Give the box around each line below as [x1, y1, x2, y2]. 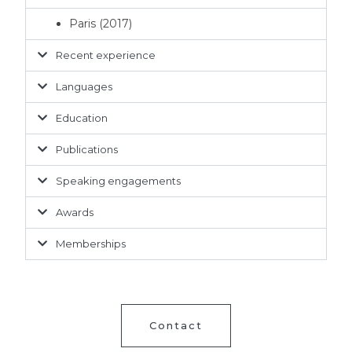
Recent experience [55, 49, 156, 62]
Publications [55, 143, 118, 156]
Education [55, 112, 108, 125]
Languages [55, 80, 112, 93]
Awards [55, 206, 93, 219]
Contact [149, 319, 203, 332]
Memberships [55, 237, 126, 251]
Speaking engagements [55, 174, 181, 188]
